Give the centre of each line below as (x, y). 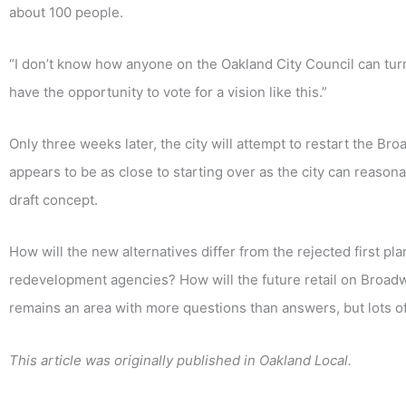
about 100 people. (66, 12)
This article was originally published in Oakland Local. (180, 360)
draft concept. (53, 200)
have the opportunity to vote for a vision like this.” (168, 92)
